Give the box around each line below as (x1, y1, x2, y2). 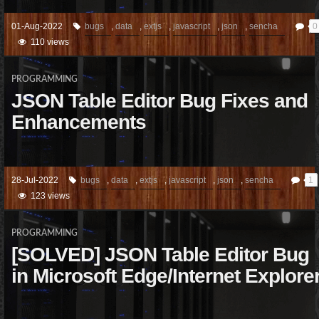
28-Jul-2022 (11, 175, 69, 185)
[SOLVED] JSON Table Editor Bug (11, 244, 309, 266)
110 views (26, 37, 69, 47)
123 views (26, 191, 70, 201)
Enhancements (11, 111, 146, 133)
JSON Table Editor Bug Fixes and (11, 90, 308, 112)
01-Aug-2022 (11, 21, 73, 31)
